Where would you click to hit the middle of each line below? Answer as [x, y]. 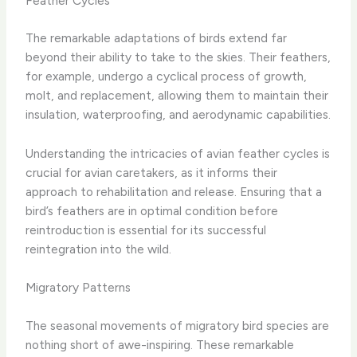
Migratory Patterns [78, 288]
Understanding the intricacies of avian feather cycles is [178, 153]
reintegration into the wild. [99, 249]
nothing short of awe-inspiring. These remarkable [160, 344]
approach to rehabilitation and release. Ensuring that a [174, 191]
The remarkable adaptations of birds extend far [157, 37]
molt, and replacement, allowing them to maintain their [177, 95]
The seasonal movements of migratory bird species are [178, 325]
